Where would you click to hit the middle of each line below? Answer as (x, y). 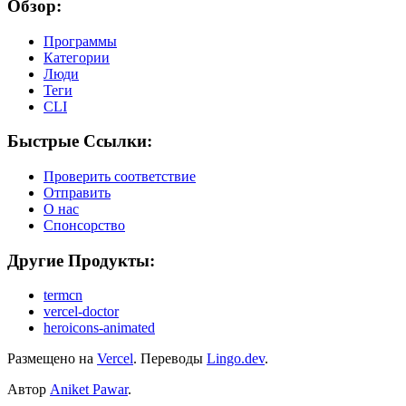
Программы (80, 41)
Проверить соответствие (120, 176)
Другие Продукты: (81, 260)
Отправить (77, 193)
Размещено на (50, 359)
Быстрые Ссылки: (80, 141)
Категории (77, 57)
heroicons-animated (99, 328)
